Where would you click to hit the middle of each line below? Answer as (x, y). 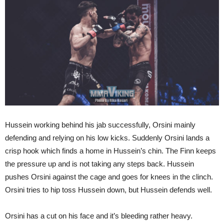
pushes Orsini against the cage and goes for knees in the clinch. (109, 176)
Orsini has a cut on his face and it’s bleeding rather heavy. (99, 215)
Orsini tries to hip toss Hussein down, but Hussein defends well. (108, 189)
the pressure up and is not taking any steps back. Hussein (99, 163)
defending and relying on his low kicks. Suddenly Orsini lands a (107, 137)
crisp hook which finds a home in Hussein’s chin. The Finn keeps (110, 150)
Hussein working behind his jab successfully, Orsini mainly (100, 124)
